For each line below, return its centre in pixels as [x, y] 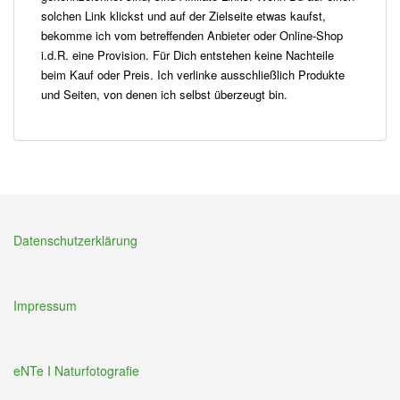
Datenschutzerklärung [75, 240]
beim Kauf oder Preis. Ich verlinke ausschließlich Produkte [193, 74]
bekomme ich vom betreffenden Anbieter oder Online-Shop [192, 35]
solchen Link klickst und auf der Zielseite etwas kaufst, [183, 15]
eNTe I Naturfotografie [76, 370]
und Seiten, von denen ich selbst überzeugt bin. [164, 94]
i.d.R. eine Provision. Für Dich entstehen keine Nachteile [187, 54]
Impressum [45, 305]
